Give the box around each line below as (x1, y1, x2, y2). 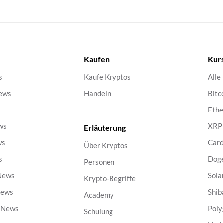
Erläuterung (83, 123, 126, 132)
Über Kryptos (83, 141, 128, 150)
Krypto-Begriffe (83, 174, 136, 183)
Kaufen (83, 54, 110, 64)
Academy (83, 190, 114, 199)
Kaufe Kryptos (83, 72, 131, 81)
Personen (83, 157, 114, 166)
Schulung (83, 207, 113, 216)
